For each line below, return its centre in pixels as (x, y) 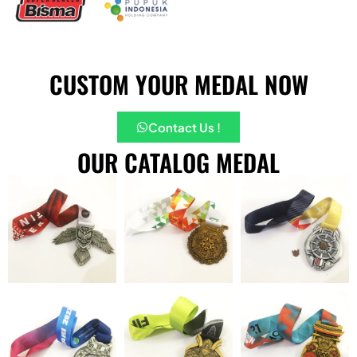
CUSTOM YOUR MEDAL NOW (178, 84)
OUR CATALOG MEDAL (178, 162)
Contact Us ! (184, 127)
